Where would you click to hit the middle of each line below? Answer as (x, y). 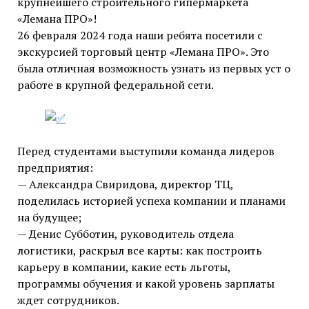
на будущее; (49, 218)
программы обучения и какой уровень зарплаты (146, 284)
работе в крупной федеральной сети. (115, 85)
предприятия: (55, 168)
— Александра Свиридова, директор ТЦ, (125, 185)
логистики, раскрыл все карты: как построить (139, 251)
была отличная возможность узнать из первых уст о (153, 69)
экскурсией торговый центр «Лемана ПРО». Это (143, 52)
